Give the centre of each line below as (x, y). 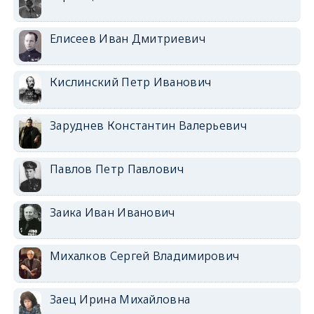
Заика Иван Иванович (112, 212)
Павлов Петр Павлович (116, 169)
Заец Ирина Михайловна (120, 299)
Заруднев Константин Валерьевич (148, 125)
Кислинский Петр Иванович (130, 82)
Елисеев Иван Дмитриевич (127, 38)
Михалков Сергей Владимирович (144, 255)
